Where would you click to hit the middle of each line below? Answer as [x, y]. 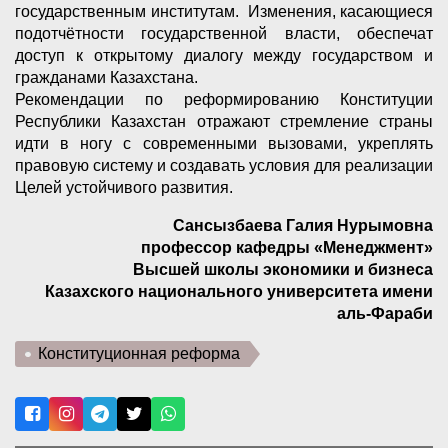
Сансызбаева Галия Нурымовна [303, 226]
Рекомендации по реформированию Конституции [224, 100]
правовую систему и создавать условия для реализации [224, 166]
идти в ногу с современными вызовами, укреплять [224, 144]
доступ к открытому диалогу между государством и [224, 56]
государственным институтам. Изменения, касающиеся [224, 12]
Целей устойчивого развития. [124, 188]
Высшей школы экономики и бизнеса [283, 270]
